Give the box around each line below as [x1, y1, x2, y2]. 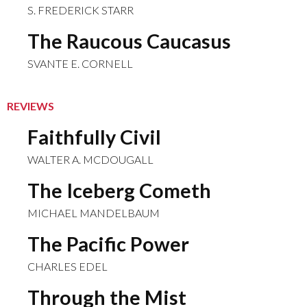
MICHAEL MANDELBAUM [27, 206, 160, 219]
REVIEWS [7, 99, 54, 112]
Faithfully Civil [27, 125, 162, 149]
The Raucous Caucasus [27, 29, 232, 53]
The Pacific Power [27, 232, 190, 256]
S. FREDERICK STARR [27, 3, 134, 16]
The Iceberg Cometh [27, 179, 212, 202]
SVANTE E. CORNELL [27, 57, 134, 70]
